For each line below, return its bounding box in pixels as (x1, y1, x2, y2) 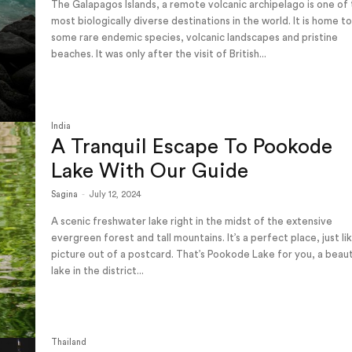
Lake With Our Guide (51, 160, 249, 181)
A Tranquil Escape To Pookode (51, 136, 333, 157)
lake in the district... (51, 265, 145, 276)
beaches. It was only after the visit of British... (51, 49, 267, 59)
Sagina (51, 189, 79, 199)
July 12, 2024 (89, 189, 142, 199)
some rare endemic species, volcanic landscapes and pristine (51, 32, 339, 42)
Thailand (51, 338, 87, 347)
